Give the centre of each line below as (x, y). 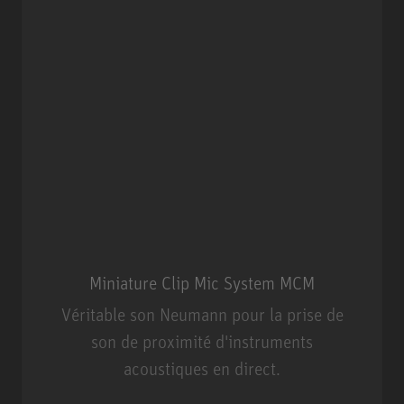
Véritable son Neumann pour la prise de (202, 315)
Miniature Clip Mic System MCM (202, 283)
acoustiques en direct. (202, 369)
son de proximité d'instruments (202, 342)
